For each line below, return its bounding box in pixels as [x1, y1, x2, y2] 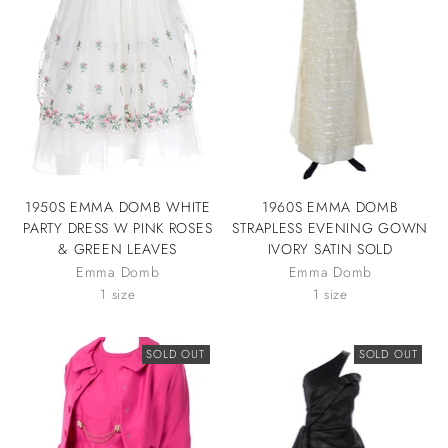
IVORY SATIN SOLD [267, 238, 393, 259]
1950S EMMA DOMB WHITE [24, 196, 211, 217]
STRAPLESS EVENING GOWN [232, 217, 429, 238]
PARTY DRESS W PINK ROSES [23, 217, 213, 238]
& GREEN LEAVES [58, 238, 178, 259]
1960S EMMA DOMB [261, 196, 399, 217]
